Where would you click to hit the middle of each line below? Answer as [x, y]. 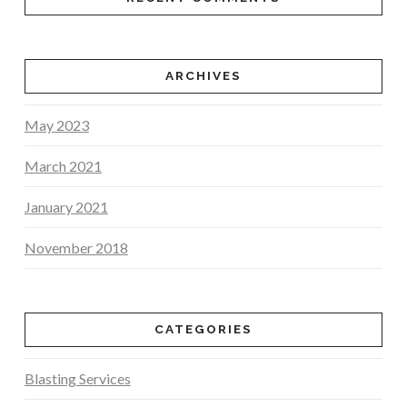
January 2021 [66, 207]
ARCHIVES [203, 76]
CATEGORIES [203, 329]
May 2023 [56, 125]
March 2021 [63, 166]
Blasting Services [77, 379]
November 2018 [76, 248]
